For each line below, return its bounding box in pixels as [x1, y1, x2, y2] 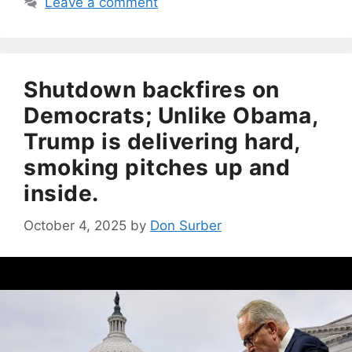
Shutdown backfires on [24, 76, 280, 104]
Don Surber [150, 217, 222, 233]
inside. [24, 180, 99, 207]
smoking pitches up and [24, 154, 290, 181]
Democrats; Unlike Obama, [24, 102, 317, 130]
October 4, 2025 [24, 217, 126, 233]
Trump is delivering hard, [24, 128, 300, 156]
